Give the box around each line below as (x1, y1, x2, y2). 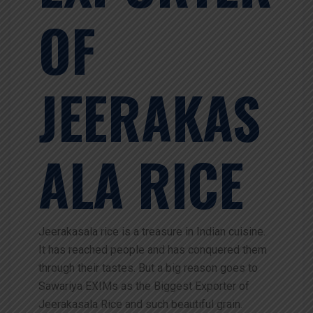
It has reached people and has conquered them (38, 242, 267, 256)
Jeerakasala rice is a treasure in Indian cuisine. (38, 224, 265, 238)
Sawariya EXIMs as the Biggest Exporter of (38, 279, 249, 293)
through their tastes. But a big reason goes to (38, 261, 258, 275)
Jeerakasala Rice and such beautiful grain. (38, 297, 242, 311)
